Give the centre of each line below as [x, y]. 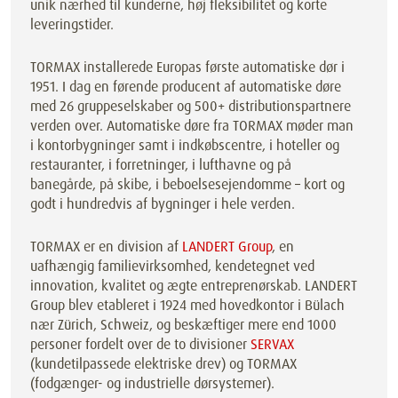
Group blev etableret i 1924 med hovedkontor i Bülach [187, 305]
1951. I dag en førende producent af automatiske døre [186, 87]
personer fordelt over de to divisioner [140, 344]
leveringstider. [72, 24]
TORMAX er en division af [106, 247]
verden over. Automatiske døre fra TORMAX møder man [192, 126]
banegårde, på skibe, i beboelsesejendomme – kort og [187, 184]
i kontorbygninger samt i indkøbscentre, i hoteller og [185, 145]
